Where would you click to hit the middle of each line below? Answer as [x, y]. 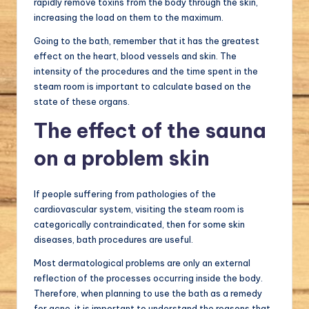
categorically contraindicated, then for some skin [139, 225]
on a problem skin [122, 159]
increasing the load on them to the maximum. [129, 18]
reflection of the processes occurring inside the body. [148, 278]
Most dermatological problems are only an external [142, 263]
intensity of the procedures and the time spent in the [146, 71]
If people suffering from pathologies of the [125, 194]
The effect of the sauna [150, 131]
